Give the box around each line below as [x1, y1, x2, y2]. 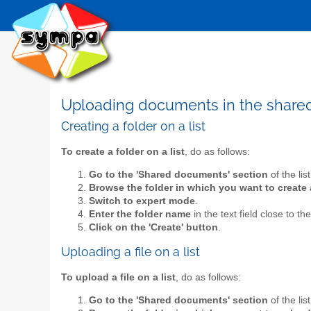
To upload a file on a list [61, 271, 176, 283]
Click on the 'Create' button [89, 222, 218, 233]
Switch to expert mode [89, 196, 195, 207]
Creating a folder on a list [61, 119, 205, 134]
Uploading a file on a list [61, 244, 200, 259]
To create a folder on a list [61, 146, 185, 157]
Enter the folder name [89, 209, 191, 220]
